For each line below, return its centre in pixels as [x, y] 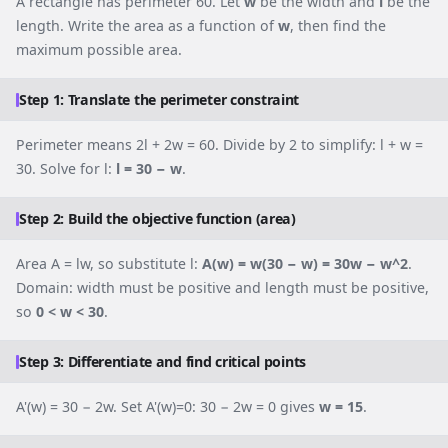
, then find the [338, 26]
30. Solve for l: [66, 169]
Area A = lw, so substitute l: [109, 264]
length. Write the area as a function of [147, 26]
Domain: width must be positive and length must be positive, [222, 288]
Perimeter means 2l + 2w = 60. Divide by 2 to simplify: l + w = [219, 145]
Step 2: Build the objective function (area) [157, 219]
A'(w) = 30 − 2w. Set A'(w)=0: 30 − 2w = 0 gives [167, 407]
